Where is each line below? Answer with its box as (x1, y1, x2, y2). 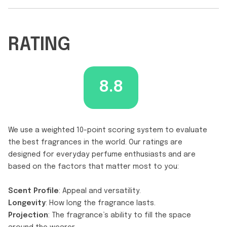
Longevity (8, 199, 46, 207)
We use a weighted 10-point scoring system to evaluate (8, 126, 207, 134)
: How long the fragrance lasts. (46, 199, 156, 207)
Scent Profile (8, 187, 59, 195)
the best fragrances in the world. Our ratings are (8, 138, 182, 146)
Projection (8, 211, 48, 219)
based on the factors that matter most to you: (8, 163, 179, 170)
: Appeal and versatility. (59, 187, 141, 195)
